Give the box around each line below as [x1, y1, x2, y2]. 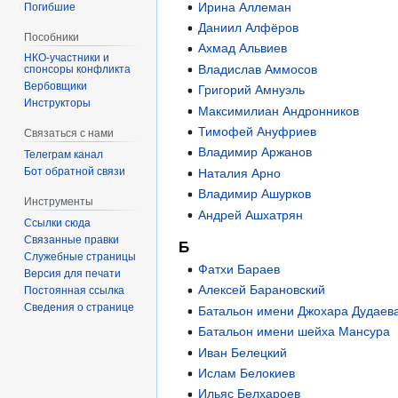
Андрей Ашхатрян [198, 207, 304, 222]
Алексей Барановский [198, 283, 326, 298]
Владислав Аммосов [198, 61, 318, 76]
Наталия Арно [198, 165, 282, 180]
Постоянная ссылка [24, 283, 125, 297]
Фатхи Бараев [198, 261, 281, 276]
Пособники [24, 30, 80, 44]
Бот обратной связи [24, 165, 126, 179]
